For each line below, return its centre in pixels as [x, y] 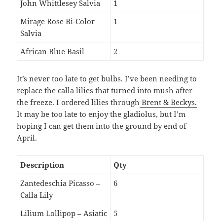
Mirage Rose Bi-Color [58, 21]
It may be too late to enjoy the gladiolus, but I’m [101, 114]
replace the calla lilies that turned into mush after [105, 90]
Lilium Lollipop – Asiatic [64, 213]
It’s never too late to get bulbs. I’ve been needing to [107, 78]
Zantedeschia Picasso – [60, 183]
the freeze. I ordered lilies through [78, 102]
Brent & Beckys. [168, 102]
